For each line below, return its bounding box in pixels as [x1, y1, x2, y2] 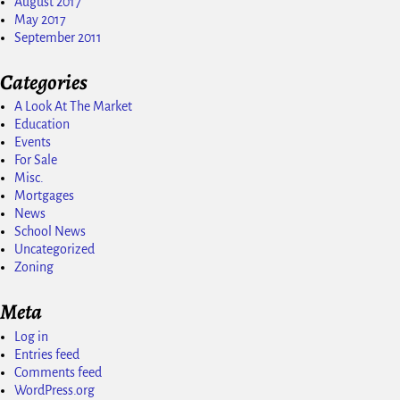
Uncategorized [14, 242, 95, 257]
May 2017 [14, 12, 66, 27]
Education [14, 117, 70, 132]
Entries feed [14, 346, 79, 362]
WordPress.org [14, 382, 95, 397]
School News [14, 224, 86, 239]
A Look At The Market [14, 99, 132, 114]
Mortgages [14, 188, 74, 204]
